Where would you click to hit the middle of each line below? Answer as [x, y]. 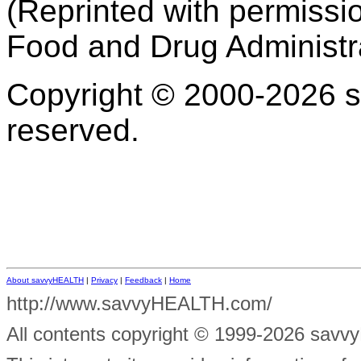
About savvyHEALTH [45, 280]
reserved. [73, 130]
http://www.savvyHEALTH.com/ [139, 303]
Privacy [104, 280]
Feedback [143, 280]
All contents [59, 334]
